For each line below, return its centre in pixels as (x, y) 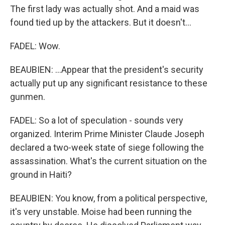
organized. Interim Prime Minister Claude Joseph (107, 134)
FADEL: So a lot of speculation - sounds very (97, 120)
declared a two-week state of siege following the (107, 147)
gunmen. (28, 97)
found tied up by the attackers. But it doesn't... (101, 22)
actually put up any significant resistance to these (109, 83)
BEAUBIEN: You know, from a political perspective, (108, 198)
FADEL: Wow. (35, 46)
